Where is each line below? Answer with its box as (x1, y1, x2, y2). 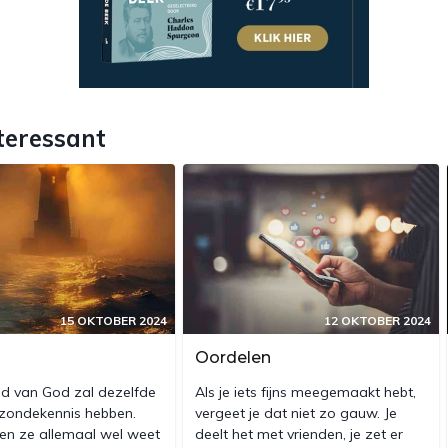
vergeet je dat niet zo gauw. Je (195, 403, 397, 422)
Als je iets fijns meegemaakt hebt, (195, 382, 416, 401)
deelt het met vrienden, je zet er (195, 424, 403, 443)
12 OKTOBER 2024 (324, 312, 431, 328)
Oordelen (195, 347, 271, 367)
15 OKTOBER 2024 (60, 312, 167, 328)
